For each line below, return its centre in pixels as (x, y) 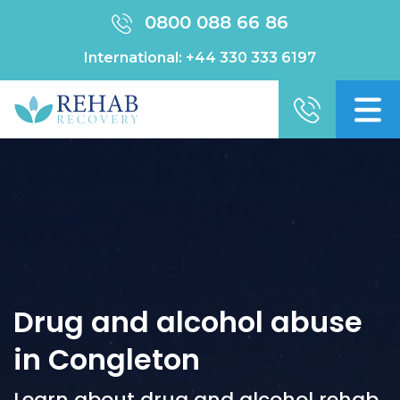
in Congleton (107, 359)
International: (135, 58)
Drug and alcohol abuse (188, 322)
